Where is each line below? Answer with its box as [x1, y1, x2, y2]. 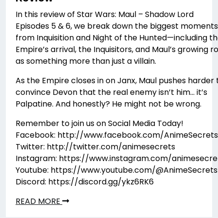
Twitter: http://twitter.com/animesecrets [16, 141, 175, 152]
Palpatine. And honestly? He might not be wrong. [16, 98, 201, 109]
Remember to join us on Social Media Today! [16, 117, 183, 129]
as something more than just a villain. [16, 55, 156, 67]
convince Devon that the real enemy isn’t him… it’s [16, 86, 207, 98]
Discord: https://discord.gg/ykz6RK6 [16, 176, 154, 187]
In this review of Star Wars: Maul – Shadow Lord [16, 8, 194, 20]
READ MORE [16, 195, 62, 207]
